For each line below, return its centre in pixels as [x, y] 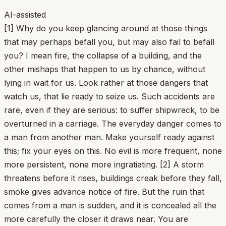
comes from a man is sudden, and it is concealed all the [110, 205]
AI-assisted [25, 14]
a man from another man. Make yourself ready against [109, 137]
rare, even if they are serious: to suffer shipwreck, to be [112, 110]
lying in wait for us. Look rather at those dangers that [106, 82]
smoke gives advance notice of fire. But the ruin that [104, 191]
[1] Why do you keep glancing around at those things [106, 28]
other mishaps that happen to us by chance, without [105, 69]
